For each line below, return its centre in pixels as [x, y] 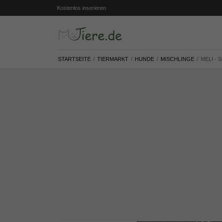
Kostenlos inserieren [82, 8]
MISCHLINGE [177, 59]
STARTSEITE [74, 59]
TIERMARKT [113, 59]
